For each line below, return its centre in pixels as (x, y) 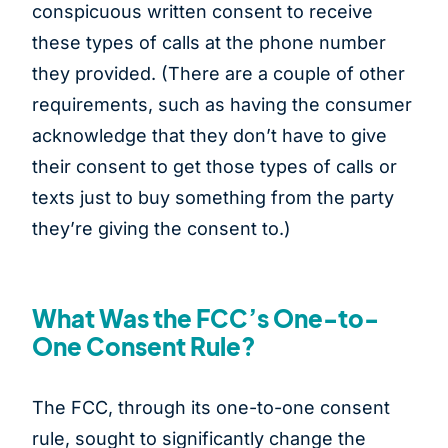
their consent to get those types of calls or (214, 167)
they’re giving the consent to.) (161, 229)
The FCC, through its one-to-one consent (211, 408)
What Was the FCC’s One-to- (205, 318)
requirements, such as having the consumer (222, 105)
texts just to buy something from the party (213, 198)
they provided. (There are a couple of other (218, 74)
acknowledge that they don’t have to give (209, 136)
